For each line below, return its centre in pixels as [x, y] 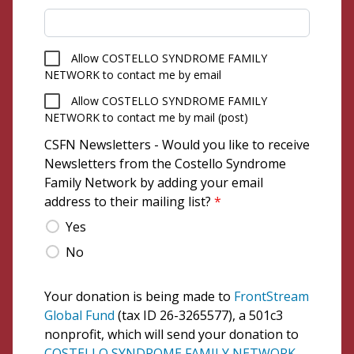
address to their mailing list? [128, 201]
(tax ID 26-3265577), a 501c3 [199, 315]
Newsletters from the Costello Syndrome [165, 164]
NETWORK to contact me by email [133, 75]
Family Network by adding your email [154, 183]
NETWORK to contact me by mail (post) [146, 117]
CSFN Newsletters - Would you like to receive [177, 145]
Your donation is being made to [139, 296]
